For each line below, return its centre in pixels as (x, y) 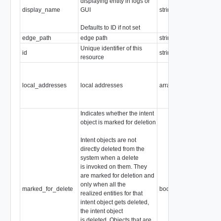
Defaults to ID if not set (110, 27)
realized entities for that (111, 193)
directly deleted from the (112, 149)
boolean (170, 189)
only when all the (103, 184)
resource (92, 57)
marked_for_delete (47, 189)
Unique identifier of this (111, 48)
